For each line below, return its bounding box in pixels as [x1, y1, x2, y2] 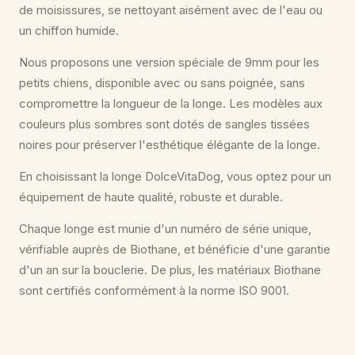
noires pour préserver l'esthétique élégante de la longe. [19, 136, 320, 152]
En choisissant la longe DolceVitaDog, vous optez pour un [19, 168, 331, 184]
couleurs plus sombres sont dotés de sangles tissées [19, 116, 310, 132]
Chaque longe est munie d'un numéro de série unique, [19, 220, 311, 236]
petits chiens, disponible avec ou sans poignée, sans [19, 74, 305, 90]
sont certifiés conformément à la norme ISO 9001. [19, 282, 289, 298]
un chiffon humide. [19, 22, 119, 38]
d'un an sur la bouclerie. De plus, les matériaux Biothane [19, 261, 321, 277]
